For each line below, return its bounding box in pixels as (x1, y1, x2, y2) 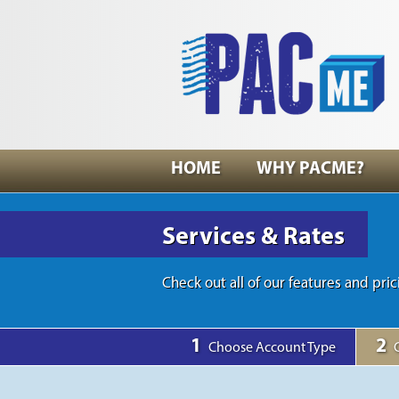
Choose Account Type (208, 341, 336, 355)
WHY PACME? (256, 160, 364, 178)
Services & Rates (162, 225, 345, 250)
